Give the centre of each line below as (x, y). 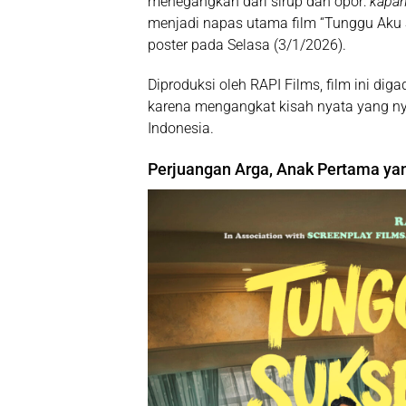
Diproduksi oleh (199, 84)
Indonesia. (181, 128)
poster (168, 44)
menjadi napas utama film (234, 23)
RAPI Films (285, 84)
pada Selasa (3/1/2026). (267, 44)
